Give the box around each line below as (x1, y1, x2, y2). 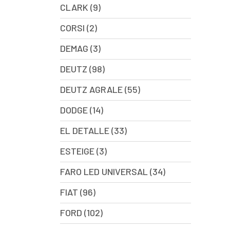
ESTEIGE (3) (60, 145, 107, 157)
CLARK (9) (60, 2, 101, 13)
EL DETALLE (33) (60, 125, 127, 136)
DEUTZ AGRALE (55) (60, 84, 140, 95)
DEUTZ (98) (60, 63, 105, 74)
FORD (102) (60, 207, 103, 218)
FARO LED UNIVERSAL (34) (60, 166, 165, 177)
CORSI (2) (60, 22, 97, 33)
